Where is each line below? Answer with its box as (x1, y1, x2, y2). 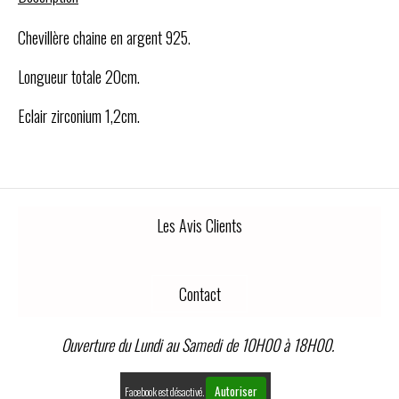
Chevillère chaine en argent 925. (18, 25, 191, 49)
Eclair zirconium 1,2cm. (18, 103, 140, 127)
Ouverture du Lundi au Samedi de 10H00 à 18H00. (61, 333, 338, 357)
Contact (178, 282, 221, 306)
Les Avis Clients (157, 213, 242, 237)
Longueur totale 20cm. (18, 64, 140, 88)
